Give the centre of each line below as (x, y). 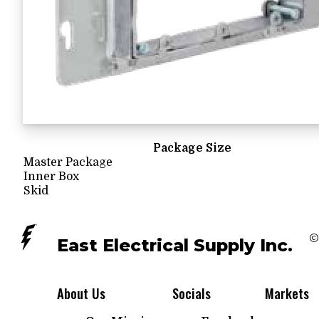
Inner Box (51, 177)
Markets (287, 293)
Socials (192, 293)
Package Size (192, 148)
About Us (81, 293)
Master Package (68, 162)
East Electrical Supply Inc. (175, 245)
